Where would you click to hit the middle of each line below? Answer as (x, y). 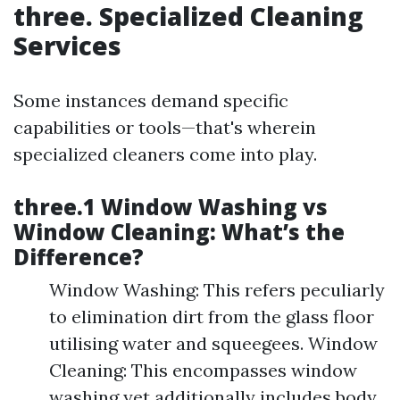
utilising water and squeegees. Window (213, 343)
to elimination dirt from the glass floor (212, 317)
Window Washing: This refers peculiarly (217, 290)
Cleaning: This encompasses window (203, 370)
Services (67, 46)
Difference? (79, 257)
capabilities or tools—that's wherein (165, 127)
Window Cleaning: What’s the (179, 232)
